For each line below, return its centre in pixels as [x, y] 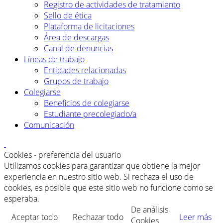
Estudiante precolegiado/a [90, 114]
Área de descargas [76, 38]
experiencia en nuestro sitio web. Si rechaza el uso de [99, 177]
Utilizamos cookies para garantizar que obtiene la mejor [102, 166]
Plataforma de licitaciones [89, 27]
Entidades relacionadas [85, 70]
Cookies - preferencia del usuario [62, 155]
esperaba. [22, 199]
